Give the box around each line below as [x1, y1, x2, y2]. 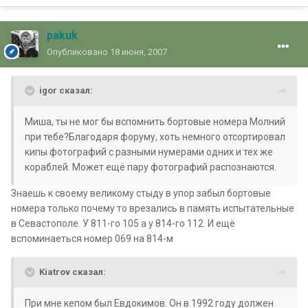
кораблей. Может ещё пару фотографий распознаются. [25, 162, 276, 173]
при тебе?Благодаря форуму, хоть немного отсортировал [25, 131, 285, 143]
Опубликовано [47, 47, 110, 58]
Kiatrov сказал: [39, 267, 106, 278]
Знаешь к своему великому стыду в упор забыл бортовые [11, 188, 271, 199]
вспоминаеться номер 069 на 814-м [11, 233, 173, 245]
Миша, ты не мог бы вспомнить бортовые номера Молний [25, 116, 285, 128]
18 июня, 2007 [110, 47, 167, 58]
